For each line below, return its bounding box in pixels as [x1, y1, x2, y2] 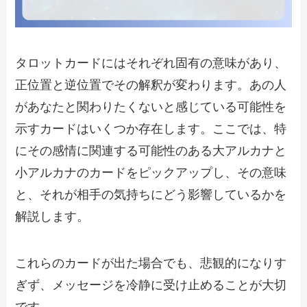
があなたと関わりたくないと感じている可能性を [15, 100, 287, 114]
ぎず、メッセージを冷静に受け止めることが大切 [15, 278, 287, 292]
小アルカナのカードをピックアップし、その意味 [15, 166, 287, 180]
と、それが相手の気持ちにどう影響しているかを [15, 188, 287, 202]
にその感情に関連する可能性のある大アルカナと [15, 144, 287, 158]
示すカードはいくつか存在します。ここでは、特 [15, 122, 287, 136]
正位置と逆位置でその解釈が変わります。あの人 [15, 78, 287, 93]
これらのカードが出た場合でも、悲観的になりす [15, 256, 287, 270]
